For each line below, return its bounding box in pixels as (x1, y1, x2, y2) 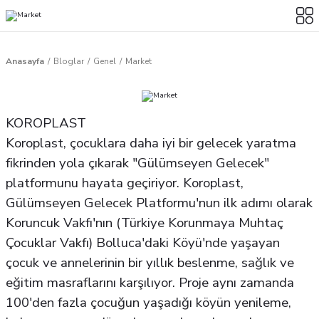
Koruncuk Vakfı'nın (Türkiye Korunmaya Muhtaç (6, 214, 283, 232)
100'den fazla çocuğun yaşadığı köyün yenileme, (6, 293, 291, 312)
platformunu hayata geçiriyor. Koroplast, (6, 174, 244, 192)
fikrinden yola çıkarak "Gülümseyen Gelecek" (6, 154, 269, 172)
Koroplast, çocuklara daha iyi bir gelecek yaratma (6, 134, 296, 152)
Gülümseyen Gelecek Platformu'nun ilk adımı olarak (6, 194, 313, 212)
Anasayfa (6, 56, 44, 67)
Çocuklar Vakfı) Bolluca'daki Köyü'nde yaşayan (6, 234, 280, 252)
